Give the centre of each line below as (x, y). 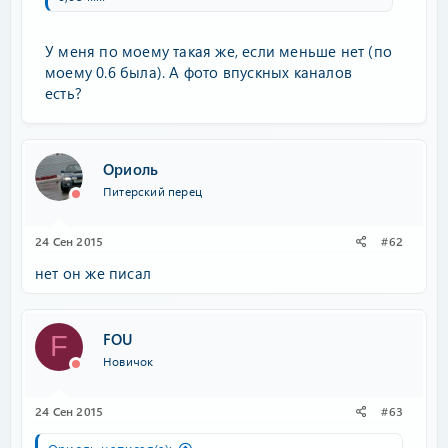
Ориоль (131, 169)
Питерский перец (152, 191)
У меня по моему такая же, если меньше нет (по (219, 50)
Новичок (128, 361)
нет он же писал (93, 272)
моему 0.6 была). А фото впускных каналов (198, 71)
